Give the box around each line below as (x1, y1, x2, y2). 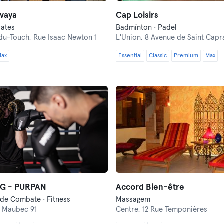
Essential (118, 53, 142, 59)
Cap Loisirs (116, 11, 158, 20)
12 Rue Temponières (142, 206, 207, 213)
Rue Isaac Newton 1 (33, 34, 97, 41)
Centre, (116, 206, 142, 213)
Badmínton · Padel (116, 24, 177, 31)
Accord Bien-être (116, 183, 184, 192)
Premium (174, 53, 198, 59)
